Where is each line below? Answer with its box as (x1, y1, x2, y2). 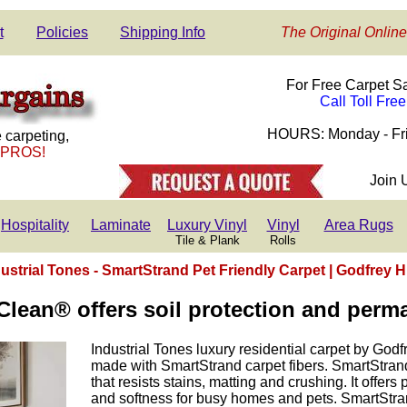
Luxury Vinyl (167, 217, 247, 233)
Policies (36, 25, 88, 40)
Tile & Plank (174, 233, 240, 247)
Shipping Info (120, 25, 205, 40)
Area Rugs (323, 217, 393, 233)
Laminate (91, 217, 151, 233)
